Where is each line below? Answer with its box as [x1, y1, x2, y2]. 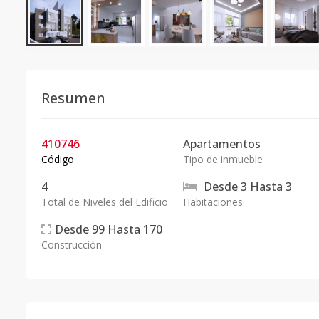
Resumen [41, 88, 105, 108]
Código [41, 152, 74, 166]
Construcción [41, 238, 102, 251]
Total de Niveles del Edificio [41, 195, 168, 209]
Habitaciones [182, 195, 243, 209]
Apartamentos [182, 136, 261, 152]
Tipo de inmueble [182, 152, 263, 166]
